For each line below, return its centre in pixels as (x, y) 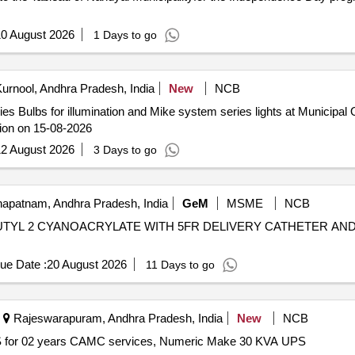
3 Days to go (125, 150)
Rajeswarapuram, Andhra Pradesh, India (116, 318)
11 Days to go (180, 265)
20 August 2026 (86, 264)
